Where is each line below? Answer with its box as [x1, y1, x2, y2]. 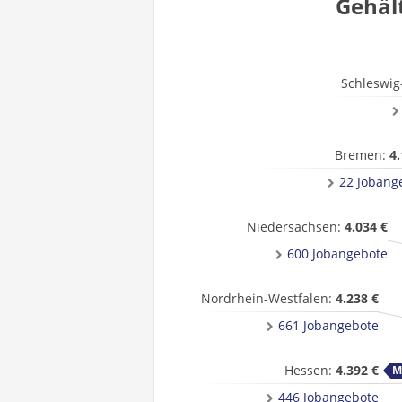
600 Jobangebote [287, 245, 388, 262]
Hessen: [284, 362, 336, 379]
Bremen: [335, 146, 389, 163]
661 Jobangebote [278, 317, 379, 334]
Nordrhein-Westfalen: [201, 290, 336, 307]
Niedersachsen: [247, 218, 345, 235]
